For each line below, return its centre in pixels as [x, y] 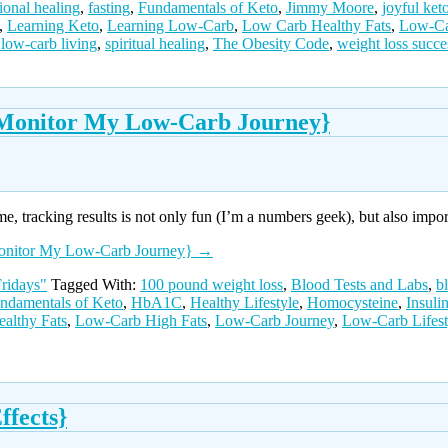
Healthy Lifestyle [244, 302]
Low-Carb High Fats [141, 320]
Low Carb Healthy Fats [316, 26]
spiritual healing [155, 44]
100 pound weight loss [211, 284]
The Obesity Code [271, 44]
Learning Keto [53, 26]
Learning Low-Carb [170, 26]
